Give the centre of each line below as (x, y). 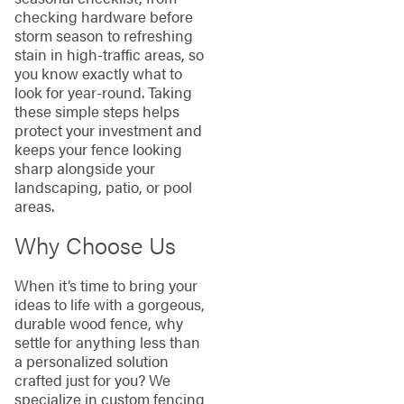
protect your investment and (108, 129)
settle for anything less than (107, 342)
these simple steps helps (96, 110)
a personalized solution (91, 361)
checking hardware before (103, 16)
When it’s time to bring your (106, 285)
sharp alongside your (84, 167)
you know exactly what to (98, 73)
